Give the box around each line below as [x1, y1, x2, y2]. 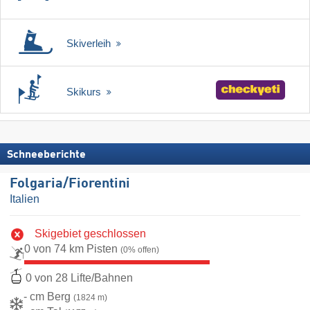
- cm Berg [24, 291, 73, 303]
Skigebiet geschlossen [35, 227, 146, 239]
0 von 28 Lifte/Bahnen [26, 272, 133, 284]
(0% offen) [120, 244, 159, 255]
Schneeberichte [7, 149, 86, 161]
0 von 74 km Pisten [24, 242, 120, 255]
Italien [10, 193, 39, 206]
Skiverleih [66, 37, 113, 50]
